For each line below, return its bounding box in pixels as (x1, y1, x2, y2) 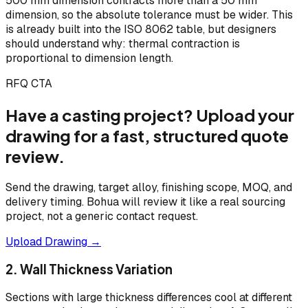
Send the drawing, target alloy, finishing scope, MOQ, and (5, 179, 292, 195)
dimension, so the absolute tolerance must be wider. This (5, 7, 293, 22)
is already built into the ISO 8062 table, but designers (5, 21, 276, 36)
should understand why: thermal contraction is (5, 36, 240, 51)
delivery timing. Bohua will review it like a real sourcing (5, 194, 285, 209)
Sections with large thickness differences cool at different (5, 290, 292, 305)
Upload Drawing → (5, 234, 101, 249)
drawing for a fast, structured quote (5, 124, 289, 146)
